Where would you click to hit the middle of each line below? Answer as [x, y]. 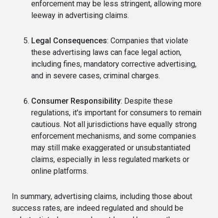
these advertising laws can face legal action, [106, 52]
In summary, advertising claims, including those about [102, 196]
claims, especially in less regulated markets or [110, 159]
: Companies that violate [148, 40]
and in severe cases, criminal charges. [96, 75]
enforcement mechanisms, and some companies [114, 136]
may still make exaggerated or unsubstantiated [111, 147]
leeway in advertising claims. [80, 15]
